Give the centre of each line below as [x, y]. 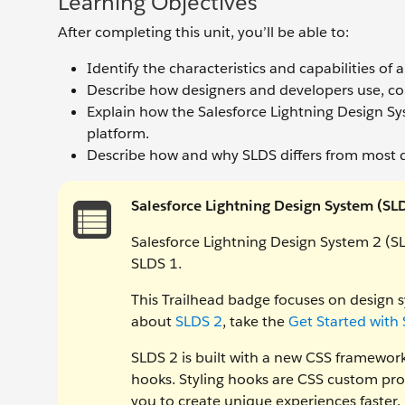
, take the [255, 321]
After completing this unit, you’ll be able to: [203, 32]
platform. [118, 133]
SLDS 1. [156, 264]
